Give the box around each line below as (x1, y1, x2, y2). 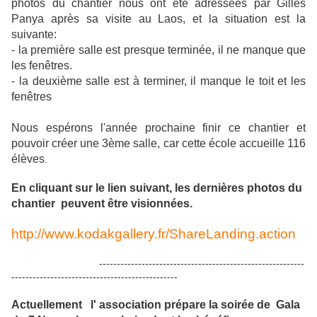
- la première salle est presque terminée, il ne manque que (11, 44, 306, 57)
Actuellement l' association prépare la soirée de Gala (11, 299, 300, 311)
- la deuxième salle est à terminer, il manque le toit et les (11, 75, 306, 88)
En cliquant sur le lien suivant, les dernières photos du (11, 182, 302, 195)
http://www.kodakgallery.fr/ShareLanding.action (11, 226, 296, 242)
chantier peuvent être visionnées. (11, 197, 192, 210)
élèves (11, 153, 45, 166)
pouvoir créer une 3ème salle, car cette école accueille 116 (11, 137, 306, 150)
